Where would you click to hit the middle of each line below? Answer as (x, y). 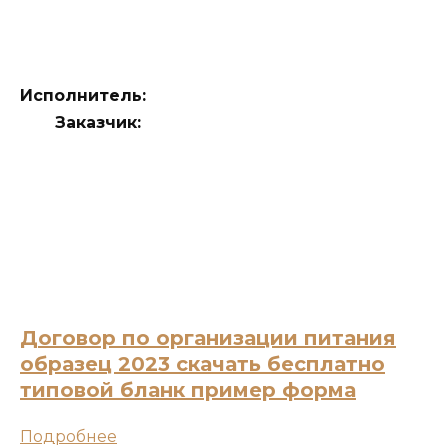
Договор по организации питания (208, 338)
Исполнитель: (223, 95)
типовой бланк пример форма (188, 390)
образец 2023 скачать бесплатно (202, 364)
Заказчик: (80, 122)
